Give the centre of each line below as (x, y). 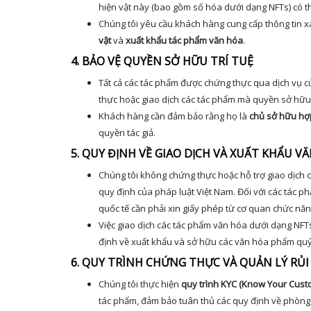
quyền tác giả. (127, 133)
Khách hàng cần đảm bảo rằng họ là (174, 116)
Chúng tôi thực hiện (140, 284)
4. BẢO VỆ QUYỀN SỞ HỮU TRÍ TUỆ (162, 61)
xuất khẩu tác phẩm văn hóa (184, 40)
